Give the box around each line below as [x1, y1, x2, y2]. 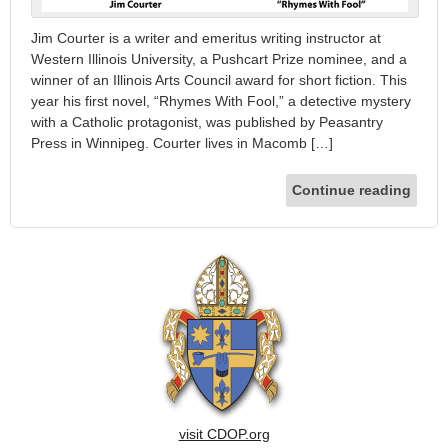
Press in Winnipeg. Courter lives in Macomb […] [31, 134, 333, 151]
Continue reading [292, 181, 411, 198]
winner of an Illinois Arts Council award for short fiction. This [31, 71, 407, 88]
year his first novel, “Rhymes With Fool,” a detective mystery [31, 92, 411, 109]
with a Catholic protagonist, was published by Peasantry [31, 113, 383, 130]
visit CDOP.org [178, 425, 270, 442]
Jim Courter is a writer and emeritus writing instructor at [31, 29, 381, 46]
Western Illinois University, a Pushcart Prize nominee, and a [31, 50, 407, 67]
